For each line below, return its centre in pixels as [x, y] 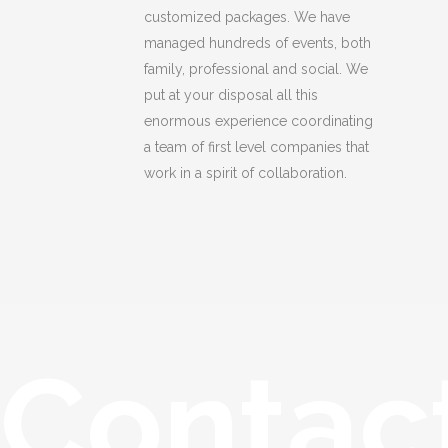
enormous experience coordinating [258, 120]
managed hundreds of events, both [257, 42]
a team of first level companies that [256, 146]
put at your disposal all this [231, 94]
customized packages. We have [247, 16]
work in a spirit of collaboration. [245, 172]
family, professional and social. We [256, 68]
